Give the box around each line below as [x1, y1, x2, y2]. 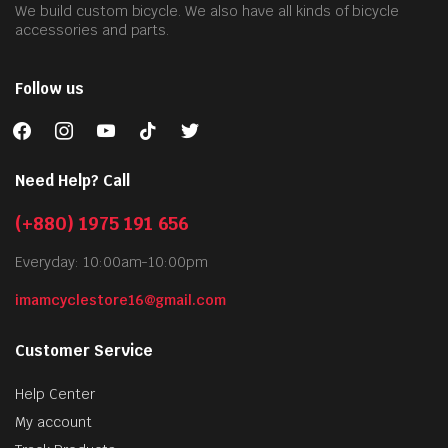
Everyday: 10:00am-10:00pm [15, 253, 209, 272]
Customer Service [15, 341, 153, 361]
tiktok [130, 114, 173, 136]
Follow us [15, 79, 84, 99]
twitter [172, 114, 222, 136]
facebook [4, 114, 73, 136]
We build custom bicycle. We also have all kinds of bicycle [15, 2, 400, 21]
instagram [46, 114, 123, 136]
